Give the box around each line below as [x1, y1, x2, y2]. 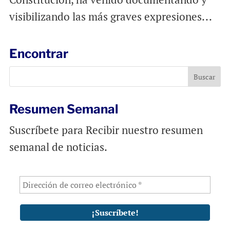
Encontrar [9, 46, 68, 61]
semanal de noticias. [9, 140, 107, 154]
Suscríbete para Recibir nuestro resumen [9, 123, 203, 137]
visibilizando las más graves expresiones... [9, 9, 212, 24]
